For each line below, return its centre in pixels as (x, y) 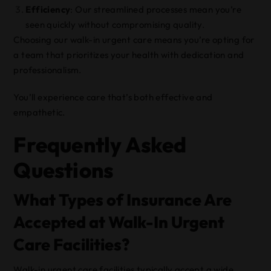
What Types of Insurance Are (123, 200)
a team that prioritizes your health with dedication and (129, 55)
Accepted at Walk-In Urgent (119, 222)
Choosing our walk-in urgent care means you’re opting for (134, 40)
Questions (64, 170)
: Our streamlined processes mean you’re (156, 9)
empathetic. (39, 112)
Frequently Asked (100, 145)
